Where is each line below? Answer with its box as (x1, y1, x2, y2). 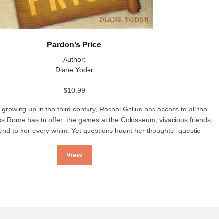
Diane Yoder (55, 66, 93, 74)
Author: (63, 55, 86, 63)
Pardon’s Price (47, 41, 102, 49)
